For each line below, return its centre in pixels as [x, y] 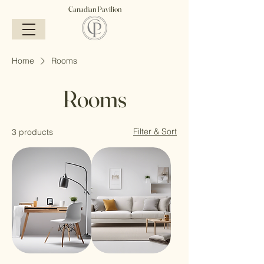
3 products [32, 132]
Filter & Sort [155, 131]
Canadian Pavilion [95, 9]
